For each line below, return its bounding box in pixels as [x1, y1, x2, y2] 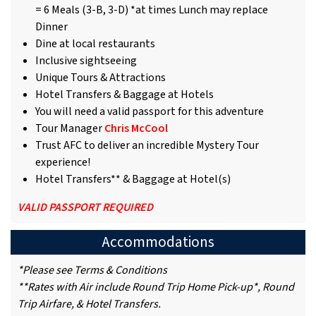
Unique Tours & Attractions [35, 70, 166, 86]
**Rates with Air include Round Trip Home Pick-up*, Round [18, 279, 294, 296]
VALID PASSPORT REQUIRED [18, 200, 153, 216]
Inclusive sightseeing [35, 53, 137, 69]
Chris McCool [104, 121, 168, 137]
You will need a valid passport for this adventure [35, 104, 264, 120]
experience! [35, 154, 90, 171]
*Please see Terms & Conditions [18, 262, 167, 279]
